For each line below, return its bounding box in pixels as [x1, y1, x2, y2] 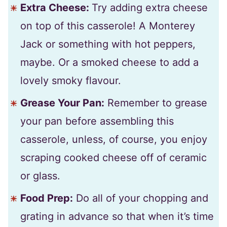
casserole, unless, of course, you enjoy [20, 133, 207, 146]
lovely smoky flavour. [20, 74, 121, 87]
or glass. [20, 170, 60, 182]
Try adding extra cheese [92, 2, 208, 14]
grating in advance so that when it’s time [20, 210, 214, 223]
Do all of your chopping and [73, 192, 208, 205]
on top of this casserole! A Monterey [20, 20, 195, 32]
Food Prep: [20, 192, 73, 205]
